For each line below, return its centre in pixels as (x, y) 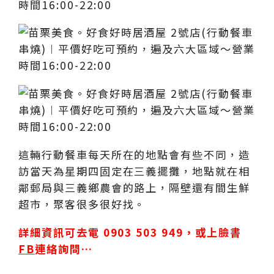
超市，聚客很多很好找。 (82, 204)
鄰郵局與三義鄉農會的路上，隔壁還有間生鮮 (135, 187)
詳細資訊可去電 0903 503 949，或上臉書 (130, 232)
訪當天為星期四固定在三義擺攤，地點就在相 (134, 171)
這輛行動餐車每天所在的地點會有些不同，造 (135, 154)
